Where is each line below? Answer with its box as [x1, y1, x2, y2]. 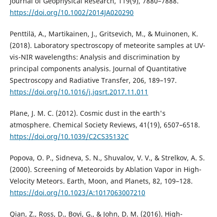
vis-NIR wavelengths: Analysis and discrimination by [9, 52, 180, 62]
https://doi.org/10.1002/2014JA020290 [9, 7, 134, 17]
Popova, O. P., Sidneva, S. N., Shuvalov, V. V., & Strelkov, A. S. [9, 153, 205, 162]
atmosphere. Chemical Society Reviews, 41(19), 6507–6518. [9, 120, 200, 129]
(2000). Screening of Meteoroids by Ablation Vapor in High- [9, 164, 201, 174]
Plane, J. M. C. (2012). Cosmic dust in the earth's [9, 108, 166, 118]
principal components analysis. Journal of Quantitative [9, 63, 186, 73]
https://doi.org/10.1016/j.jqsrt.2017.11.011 [9, 87, 148, 96]
